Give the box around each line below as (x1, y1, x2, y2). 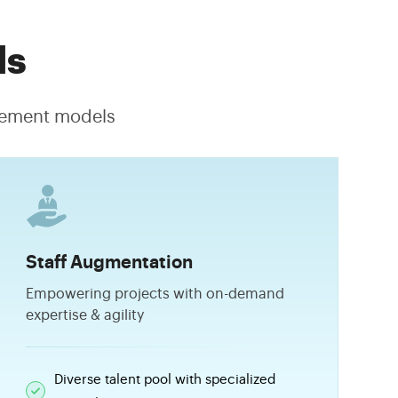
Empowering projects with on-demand (25, 287, 284, 301)
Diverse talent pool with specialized (53, 373, 275, 386)
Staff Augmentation (25, 254, 193, 272)
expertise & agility (25, 308, 144, 322)
